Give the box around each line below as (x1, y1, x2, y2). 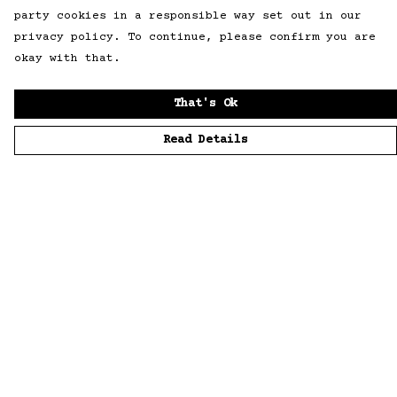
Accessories (14, 321, 112, 337)
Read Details (163, 133, 248, 147)
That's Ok (174, 97, 237, 111)
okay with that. (14, 52, 121, 65)
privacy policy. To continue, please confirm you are (14, 31, 376, 43)
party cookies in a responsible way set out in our (14, 10, 362, 22)
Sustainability (14, 349, 138, 365)
